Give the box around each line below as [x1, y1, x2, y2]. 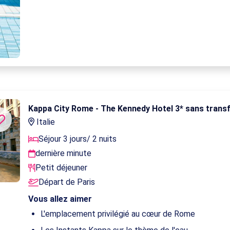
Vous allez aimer [28, 194, 92, 204]
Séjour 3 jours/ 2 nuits [39, 133, 117, 144]
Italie [34, 117, 55, 127]
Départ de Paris [39, 177, 95, 187]
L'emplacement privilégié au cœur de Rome [41, 208, 196, 219]
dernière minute [35, 148, 92, 158]
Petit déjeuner [35, 162, 88, 172]
